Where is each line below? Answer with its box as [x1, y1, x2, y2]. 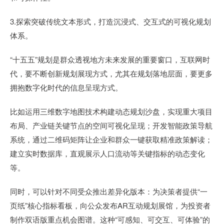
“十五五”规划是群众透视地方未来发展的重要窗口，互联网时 [10, 54, 210, 64]
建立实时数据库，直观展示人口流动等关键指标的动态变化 [10, 148, 205, 158]
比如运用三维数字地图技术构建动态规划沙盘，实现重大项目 [10, 106, 212, 116]
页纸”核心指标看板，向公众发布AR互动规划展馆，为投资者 [10, 200, 210, 210]
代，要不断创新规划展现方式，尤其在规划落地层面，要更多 [10, 68, 212, 78]
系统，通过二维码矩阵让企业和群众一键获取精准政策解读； [10, 134, 212, 144]
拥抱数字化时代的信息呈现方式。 [10, 82, 122, 92]
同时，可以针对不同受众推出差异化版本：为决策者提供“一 [10, 186, 207, 196]
